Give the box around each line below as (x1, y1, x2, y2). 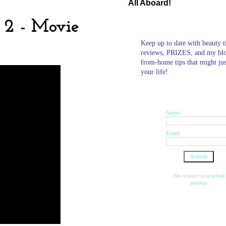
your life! (141, 68, 168, 76)
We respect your (173, 173, 212, 179)
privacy (191, 180, 207, 186)
